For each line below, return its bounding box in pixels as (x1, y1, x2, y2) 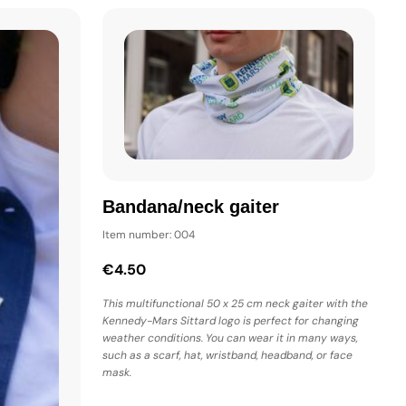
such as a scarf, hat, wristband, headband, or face (102, 347, 353, 362)
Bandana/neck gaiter (102, 193, 279, 220)
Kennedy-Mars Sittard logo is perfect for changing (102, 313, 359, 328)
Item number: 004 (102, 227, 195, 242)
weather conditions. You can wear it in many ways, (102, 330, 358, 345)
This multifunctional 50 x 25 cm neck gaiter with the (102, 295, 368, 311)
